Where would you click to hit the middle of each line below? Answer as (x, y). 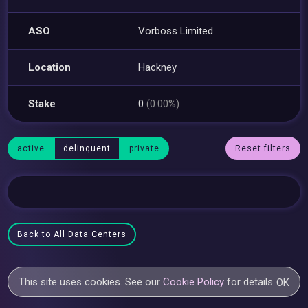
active (31, 148)
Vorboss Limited (176, 31)
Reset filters (263, 148)
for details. (250, 282)
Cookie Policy (194, 282)
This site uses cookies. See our (91, 282)
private (145, 148)
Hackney (158, 67)
